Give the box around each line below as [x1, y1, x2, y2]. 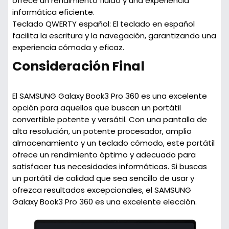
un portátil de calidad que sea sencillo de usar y [12, 173, 194, 184]
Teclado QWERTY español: [12, 18, 111, 29]
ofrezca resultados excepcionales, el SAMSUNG [12, 185, 191, 195]
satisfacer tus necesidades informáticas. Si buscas [12, 161, 207, 172]
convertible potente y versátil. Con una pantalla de [12, 114, 207, 125]
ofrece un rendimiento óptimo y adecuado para [12, 149, 196, 160]
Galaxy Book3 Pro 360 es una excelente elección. [12, 196, 197, 207]
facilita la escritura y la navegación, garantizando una [12, 30, 216, 41]
